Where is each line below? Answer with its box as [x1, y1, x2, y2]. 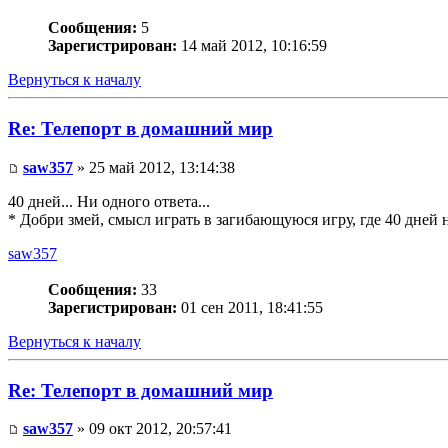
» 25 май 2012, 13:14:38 [73, 158, 235, 176]
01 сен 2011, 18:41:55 [177, 298, 323, 316]
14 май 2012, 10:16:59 [177, 37, 327, 55]
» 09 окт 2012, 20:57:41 [73, 420, 232, 438]
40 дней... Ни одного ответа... [8, 192, 210, 210]
